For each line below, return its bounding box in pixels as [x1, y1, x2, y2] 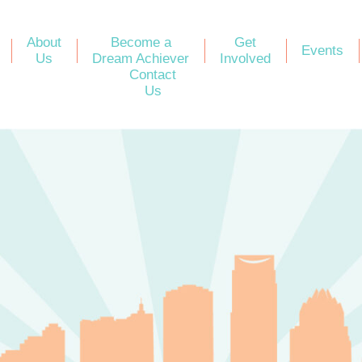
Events [301, 43, 344, 58]
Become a [110, 35, 171, 50]
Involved [220, 51, 271, 66]
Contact [129, 67, 177, 82]
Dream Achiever [92, 51, 190, 66]
